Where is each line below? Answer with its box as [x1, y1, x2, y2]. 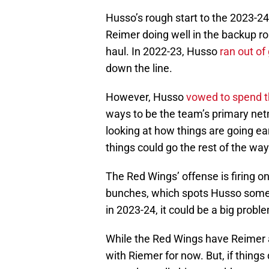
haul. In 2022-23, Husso [106, 45, 220, 58]
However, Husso [106, 91, 186, 104]
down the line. [106, 62, 172, 75]
